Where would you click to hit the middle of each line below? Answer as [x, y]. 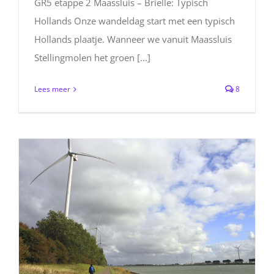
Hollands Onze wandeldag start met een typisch [135, 20]
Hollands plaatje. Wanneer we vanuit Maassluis [133, 39]
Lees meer [52, 89]
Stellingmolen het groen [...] [92, 57]
